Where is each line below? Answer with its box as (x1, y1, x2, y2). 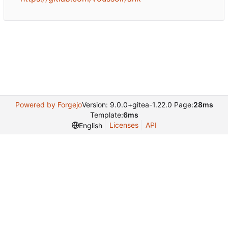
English (78, 121, 102, 130)
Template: (90, 110, 123, 119)
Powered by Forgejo (15, 100, 82, 109)
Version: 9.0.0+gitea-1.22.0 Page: (81, 100, 193, 109)
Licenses (109, 121, 138, 129)
